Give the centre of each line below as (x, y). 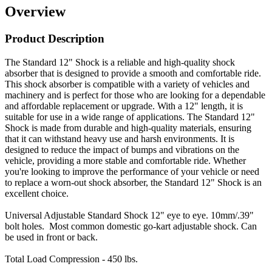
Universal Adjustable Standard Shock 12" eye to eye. (108, 216)
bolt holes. (25, 226)
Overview (35, 12)
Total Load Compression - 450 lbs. (71, 259)
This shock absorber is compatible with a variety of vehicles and (127, 84)
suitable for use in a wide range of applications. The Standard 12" (130, 117)
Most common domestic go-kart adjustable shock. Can (151, 226)
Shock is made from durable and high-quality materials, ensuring (128, 128)
